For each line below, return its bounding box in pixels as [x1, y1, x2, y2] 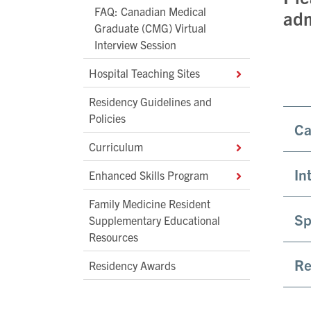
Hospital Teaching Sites [89, 66, 200, 81]
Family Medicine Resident [89, 196, 210, 211]
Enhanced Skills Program [89, 168, 208, 183]
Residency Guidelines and [89, 94, 212, 109]
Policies [89, 111, 126, 126]
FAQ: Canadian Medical [94, 4, 206, 19]
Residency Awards [89, 258, 176, 273]
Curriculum [89, 140, 143, 154]
